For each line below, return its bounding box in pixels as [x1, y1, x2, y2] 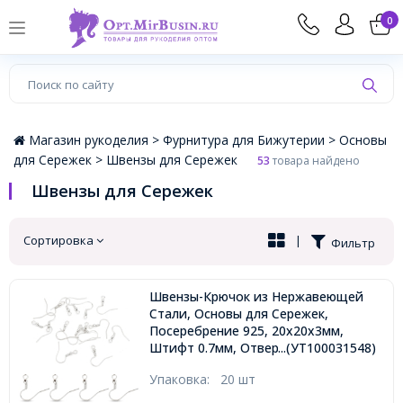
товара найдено [270, 153, 360, 169]
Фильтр [325, 235, 375, 252]
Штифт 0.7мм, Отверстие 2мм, [148, 339, 340, 357]
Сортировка [23, 232, 96, 249]
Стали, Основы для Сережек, [148, 305, 328, 323]
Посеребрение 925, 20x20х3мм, [148, 322, 344, 340]
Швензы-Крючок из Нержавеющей [148, 288, 363, 306]
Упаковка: [148, 371, 220, 389]
